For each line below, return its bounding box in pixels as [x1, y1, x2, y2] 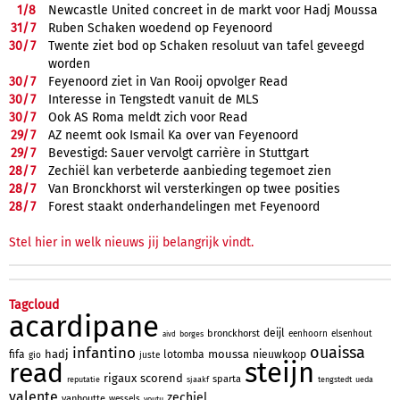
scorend [140, 371, 183, 385]
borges [179, 329, 204, 338]
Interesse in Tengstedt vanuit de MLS [48, 91, 259, 107]
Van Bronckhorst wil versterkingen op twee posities [48, 180, 340, 196]
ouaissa [310, 342, 365, 362]
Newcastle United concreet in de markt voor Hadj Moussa [48, 2, 378, 18]
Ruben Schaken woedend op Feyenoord [48, 20, 272, 36]
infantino [72, 343, 136, 362]
